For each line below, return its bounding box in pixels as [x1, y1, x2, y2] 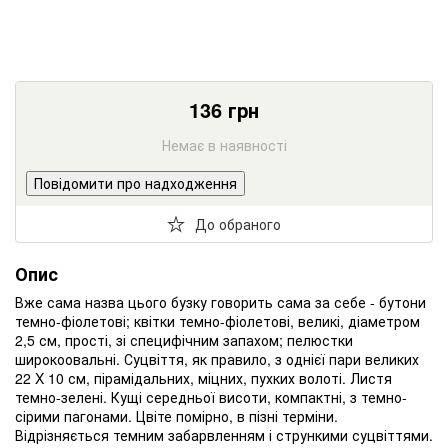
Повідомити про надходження [34, 173, 237, 194]
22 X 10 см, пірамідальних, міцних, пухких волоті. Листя [15, 368, 392, 389]
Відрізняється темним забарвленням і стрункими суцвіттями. [15, 425, 433, 446]
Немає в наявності [161, 135, 287, 156]
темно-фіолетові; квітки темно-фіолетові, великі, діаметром [15, 311, 420, 332]
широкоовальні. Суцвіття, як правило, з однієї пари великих [15, 349, 419, 370]
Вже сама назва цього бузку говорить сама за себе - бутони [15, 292, 426, 313]
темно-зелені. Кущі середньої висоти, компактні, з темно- [15, 387, 407, 408]
